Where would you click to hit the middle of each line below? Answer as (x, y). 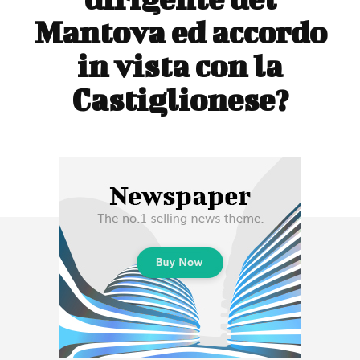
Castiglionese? (180, 99)
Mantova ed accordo (180, 32)
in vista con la (180, 65)
